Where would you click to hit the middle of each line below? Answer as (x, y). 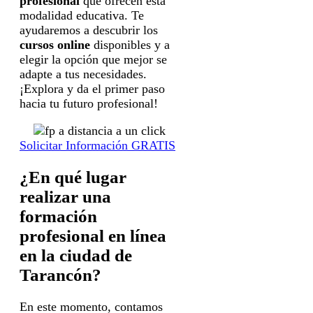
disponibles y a (130, 45)
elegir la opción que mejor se (93, 60)
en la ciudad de (76, 255)
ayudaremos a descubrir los (89, 30)
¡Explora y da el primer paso (92, 89)
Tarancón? (60, 275)
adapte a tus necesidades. (83, 74)
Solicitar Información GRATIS (97, 146)
